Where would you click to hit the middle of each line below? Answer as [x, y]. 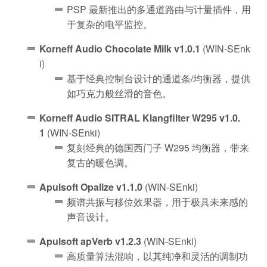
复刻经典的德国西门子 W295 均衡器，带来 [158, 147]
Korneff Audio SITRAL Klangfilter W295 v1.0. [140, 117]
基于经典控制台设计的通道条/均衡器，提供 [159, 78]
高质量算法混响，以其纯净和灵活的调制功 [157, 256]
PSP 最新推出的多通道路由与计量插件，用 [159, 9]
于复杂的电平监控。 [110, 24]
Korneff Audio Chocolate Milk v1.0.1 [120, 48]
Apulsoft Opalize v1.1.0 [91, 187]
